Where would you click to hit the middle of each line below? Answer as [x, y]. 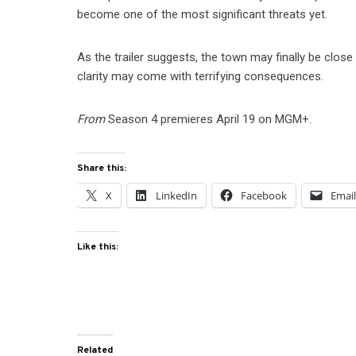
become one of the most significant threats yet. [203, 15]
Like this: [98, 248]
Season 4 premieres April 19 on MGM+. [209, 120]
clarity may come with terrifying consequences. [201, 77]
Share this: [102, 169]
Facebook [264, 196]
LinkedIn [177, 196]
